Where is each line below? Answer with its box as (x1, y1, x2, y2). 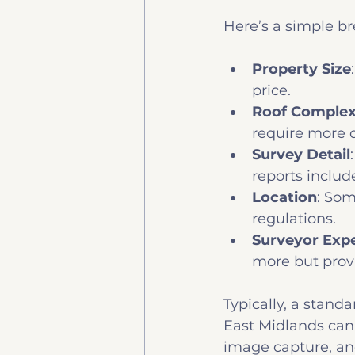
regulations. (252, 210, 336, 228)
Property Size (252, 60, 351, 78)
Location (252, 189, 317, 207)
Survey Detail (252, 146, 350, 164)
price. (252, 82, 291, 100)
